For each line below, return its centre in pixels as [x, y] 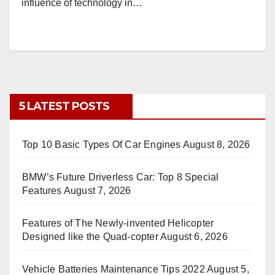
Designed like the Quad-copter [90, 237]
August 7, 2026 [97, 191]
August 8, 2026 [216, 145]
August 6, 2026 [194, 237]
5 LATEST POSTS [64, 107]
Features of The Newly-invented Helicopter [118, 223]
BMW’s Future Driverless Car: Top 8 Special [121, 177]
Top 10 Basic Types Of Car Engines [102, 145]
